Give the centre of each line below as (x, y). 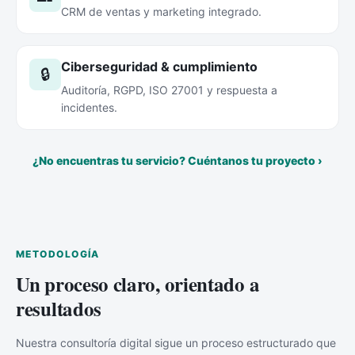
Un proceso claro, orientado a (138, 284)
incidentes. (89, 107)
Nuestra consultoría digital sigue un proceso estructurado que (176, 343)
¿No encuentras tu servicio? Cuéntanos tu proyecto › (177, 160)
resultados (59, 309)
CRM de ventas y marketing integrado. (161, 11)
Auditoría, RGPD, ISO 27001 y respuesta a (169, 90)
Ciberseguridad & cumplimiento (159, 67)
